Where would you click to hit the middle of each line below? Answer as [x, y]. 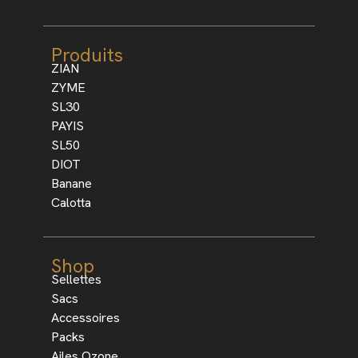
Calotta [71, 203]
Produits [87, 55]
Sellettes [76, 279]
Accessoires [85, 318]
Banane [71, 183]
